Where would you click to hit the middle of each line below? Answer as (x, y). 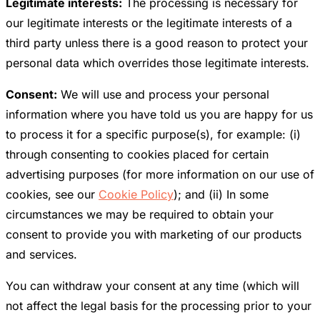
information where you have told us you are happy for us (159, 115)
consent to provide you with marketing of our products (154, 235)
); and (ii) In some (221, 195)
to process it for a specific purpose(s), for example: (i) (153, 135)
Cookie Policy (136, 195)
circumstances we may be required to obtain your (140, 215)
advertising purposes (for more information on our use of (160, 175)
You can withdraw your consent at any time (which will (152, 286)
